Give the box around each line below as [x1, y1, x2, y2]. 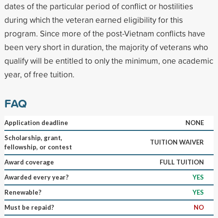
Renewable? [4, 188, 41, 196]
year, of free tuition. [4, 68, 74, 80]
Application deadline [4, 118, 68, 127]
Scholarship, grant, [4, 133, 62, 142]
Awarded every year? [4, 173, 69, 181]
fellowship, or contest [4, 143, 72, 151]
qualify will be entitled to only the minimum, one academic [4, 54, 213, 66]
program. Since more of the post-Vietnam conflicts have [4, 27, 205, 39]
